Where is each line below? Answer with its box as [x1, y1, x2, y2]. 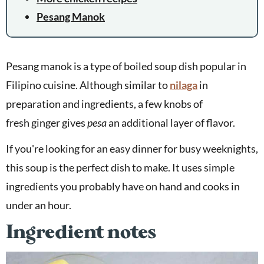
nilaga [170, 78, 197, 92]
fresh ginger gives [6, 116, 87, 130]
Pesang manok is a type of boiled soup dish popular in [6, 60, 246, 73]
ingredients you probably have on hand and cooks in [6, 180, 240, 193]
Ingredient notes [6, 220, 156, 243]
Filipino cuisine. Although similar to [6, 78, 170, 92]
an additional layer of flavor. [107, 116, 235, 130]
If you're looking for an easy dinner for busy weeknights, [6, 142, 258, 156]
